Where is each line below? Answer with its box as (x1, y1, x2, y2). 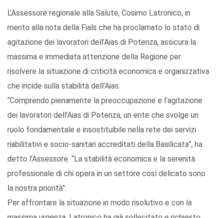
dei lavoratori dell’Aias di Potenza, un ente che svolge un (7, 110, 199, 120)
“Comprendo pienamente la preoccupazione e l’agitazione (7, 96, 202, 106)
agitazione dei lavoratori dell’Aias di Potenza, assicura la (7, 37, 196, 47)
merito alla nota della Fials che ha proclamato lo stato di (7, 23, 200, 33)
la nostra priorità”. (7, 183, 67, 193)
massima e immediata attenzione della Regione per (7, 52, 181, 62)
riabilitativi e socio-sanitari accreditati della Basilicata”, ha (7, 140, 202, 149)
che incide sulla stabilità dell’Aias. (7, 81, 120, 91)
